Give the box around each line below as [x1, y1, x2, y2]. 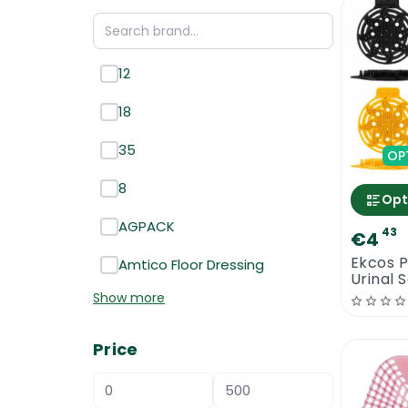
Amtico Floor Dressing [118, 255, 264, 274]
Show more [93, 289, 165, 307]
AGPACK [118, 217, 175, 236]
